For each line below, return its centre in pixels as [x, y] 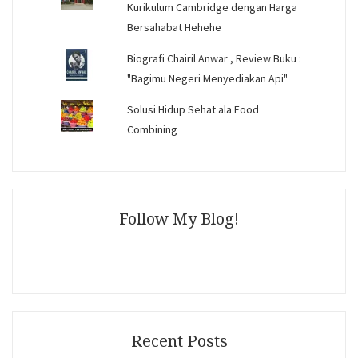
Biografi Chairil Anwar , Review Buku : [214, 59]
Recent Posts [179, 342]
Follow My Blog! [179, 219]
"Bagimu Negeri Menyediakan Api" [207, 79]
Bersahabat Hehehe [174, 28]
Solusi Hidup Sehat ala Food [193, 110]
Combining [152, 130]
